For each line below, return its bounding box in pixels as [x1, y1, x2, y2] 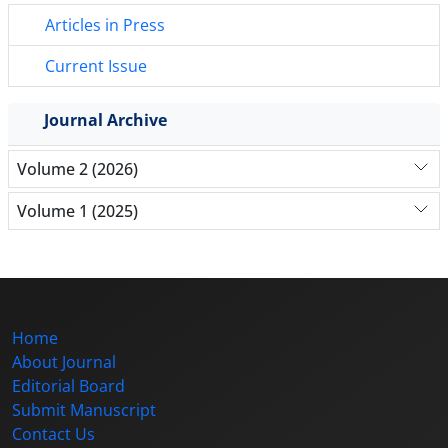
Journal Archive [44, 109, 167, 132]
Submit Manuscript [12, 399, 156, 422]
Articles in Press [41, 14, 165, 37]
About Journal [12, 351, 116, 374]
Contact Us [12, 423, 95, 446]
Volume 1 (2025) [17, 199, 138, 222]
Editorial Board [12, 375, 125, 398]
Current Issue [41, 55, 147, 78]
